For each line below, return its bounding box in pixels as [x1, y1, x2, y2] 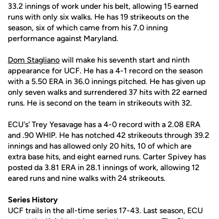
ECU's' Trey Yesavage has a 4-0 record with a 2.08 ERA [8, 120, 200, 129]
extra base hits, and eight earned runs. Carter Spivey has [8, 152, 206, 161]
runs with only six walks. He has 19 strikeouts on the [8, 12, 189, 22]
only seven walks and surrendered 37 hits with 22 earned [8, 88, 207, 97]
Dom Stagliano [8, 55, 60, 65]
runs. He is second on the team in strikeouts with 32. [8, 98, 192, 108]
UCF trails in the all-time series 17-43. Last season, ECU [8, 206, 203, 215]
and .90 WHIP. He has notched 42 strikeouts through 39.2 [8, 131, 209, 140]
